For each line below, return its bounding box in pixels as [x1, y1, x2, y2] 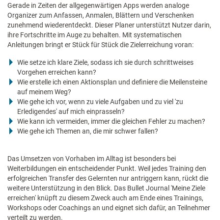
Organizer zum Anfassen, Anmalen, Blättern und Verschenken [7, 11, 194, 19]
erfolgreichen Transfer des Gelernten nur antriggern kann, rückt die [7, 174, 208, 182]
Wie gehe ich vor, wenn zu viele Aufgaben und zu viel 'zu [17, 97, 183, 106]
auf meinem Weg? [17, 87, 71, 96]
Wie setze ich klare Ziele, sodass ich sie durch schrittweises [17, 58, 193, 66]
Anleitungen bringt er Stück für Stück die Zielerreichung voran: [7, 40, 193, 49]
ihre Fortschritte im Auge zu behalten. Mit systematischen [7, 30, 182, 39]
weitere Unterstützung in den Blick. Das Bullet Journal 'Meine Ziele [7, 184, 205, 192]
